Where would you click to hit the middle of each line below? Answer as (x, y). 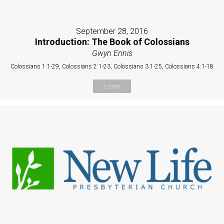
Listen (112, 86)
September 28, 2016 (112, 31)
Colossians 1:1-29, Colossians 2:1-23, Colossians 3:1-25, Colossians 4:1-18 (112, 66)
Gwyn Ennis (112, 53)
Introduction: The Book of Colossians (112, 41)
